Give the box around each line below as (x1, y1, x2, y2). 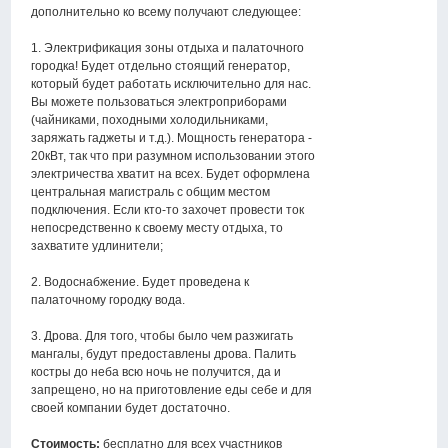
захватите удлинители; (31, 239, 164, 254)
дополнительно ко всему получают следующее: (31, 5, 302, 20)
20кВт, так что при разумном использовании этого (31, 149, 316, 164)
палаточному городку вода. (31, 293, 186, 308)
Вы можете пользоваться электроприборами (31, 95, 288, 110)
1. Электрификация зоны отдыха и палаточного (31, 41, 305, 56)
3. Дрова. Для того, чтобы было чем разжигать (31, 329, 294, 344)
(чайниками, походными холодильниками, (31, 113, 269, 128)
